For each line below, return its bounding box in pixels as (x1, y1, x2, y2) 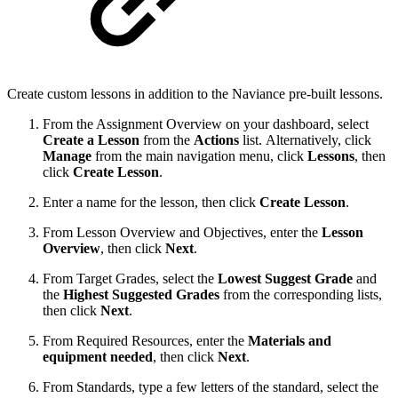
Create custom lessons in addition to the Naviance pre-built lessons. (7, 86, 383, 102)
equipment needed (43, 349, 153, 365)
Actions (194, 132, 243, 148)
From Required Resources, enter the (43, 333, 248, 349)
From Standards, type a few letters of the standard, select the (43, 379, 378, 395)
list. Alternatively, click (243, 132, 371, 148)
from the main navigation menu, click (92, 148, 307, 164)
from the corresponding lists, (223, 287, 382, 303)
